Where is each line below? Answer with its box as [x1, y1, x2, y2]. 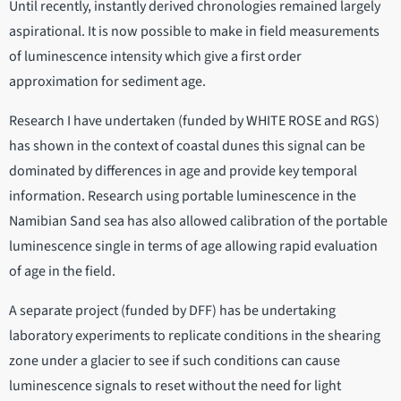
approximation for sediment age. [9, 72, 206, 92]
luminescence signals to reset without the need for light [9, 376, 341, 397]
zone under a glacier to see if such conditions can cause [9, 351, 340, 371]
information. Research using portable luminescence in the [9, 186, 356, 207]
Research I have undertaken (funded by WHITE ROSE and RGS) [9, 111, 380, 132]
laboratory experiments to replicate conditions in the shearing [9, 326, 380, 346]
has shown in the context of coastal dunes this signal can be [9, 136, 365, 157]
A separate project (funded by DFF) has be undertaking [9, 301, 336, 321]
